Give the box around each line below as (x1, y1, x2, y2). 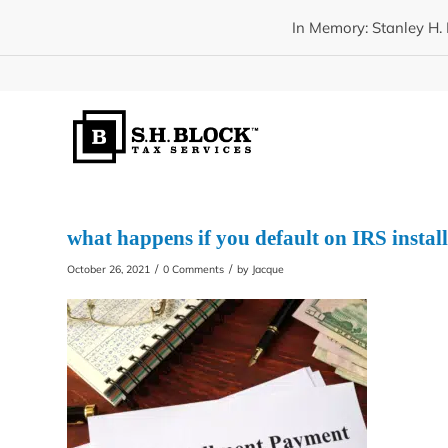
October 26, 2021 (67, 262, 150, 277)
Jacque (252, 262, 284, 277)
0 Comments (163, 262, 224, 277)
